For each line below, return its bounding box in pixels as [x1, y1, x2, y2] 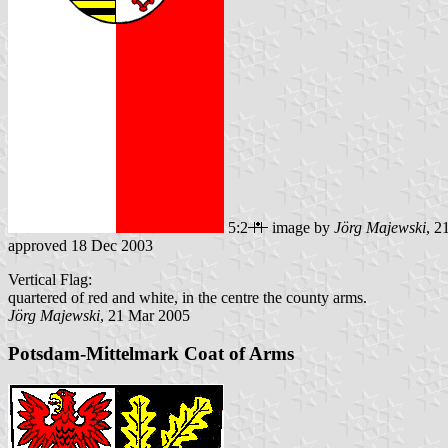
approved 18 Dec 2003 [8, 236, 153, 254]
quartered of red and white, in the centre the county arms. [8, 288, 367, 306]
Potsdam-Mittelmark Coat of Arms [8, 343, 294, 365]
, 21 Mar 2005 [100, 306, 190, 324]
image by [268, 218, 334, 236]
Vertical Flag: [8, 270, 92, 288]
